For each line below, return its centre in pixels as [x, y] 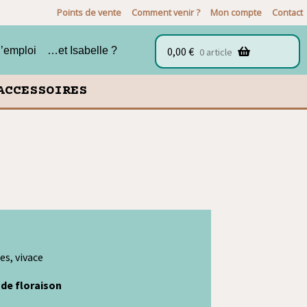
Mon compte [236, 12]
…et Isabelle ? [82, 50]
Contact [287, 12]
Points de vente [89, 12]
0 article [216, 52]
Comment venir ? [166, 12]
